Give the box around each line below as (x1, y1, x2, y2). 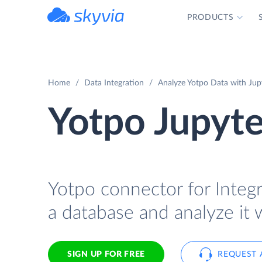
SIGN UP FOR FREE (67, 250, 146, 258)
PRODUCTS (187, 13, 234, 22)
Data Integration (84, 79, 144, 87)
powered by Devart (73, 26, 125, 32)
